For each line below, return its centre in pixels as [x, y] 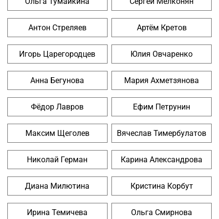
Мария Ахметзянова [162, 81]
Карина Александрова [162, 160]
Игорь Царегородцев [57, 54]
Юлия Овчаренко [162, 54]
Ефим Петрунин [162, 107]
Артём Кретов [162, 28]
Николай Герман [57, 160]
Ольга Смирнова [162, 213]
